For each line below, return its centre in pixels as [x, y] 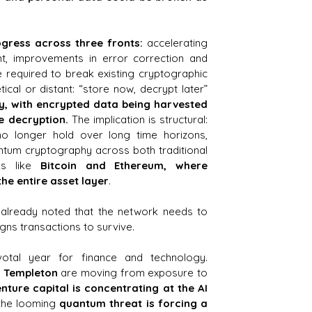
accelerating [177, 42]
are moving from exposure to [133, 272]
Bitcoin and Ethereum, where [124, 165]
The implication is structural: [138, 119]
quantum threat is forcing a [134, 303]
